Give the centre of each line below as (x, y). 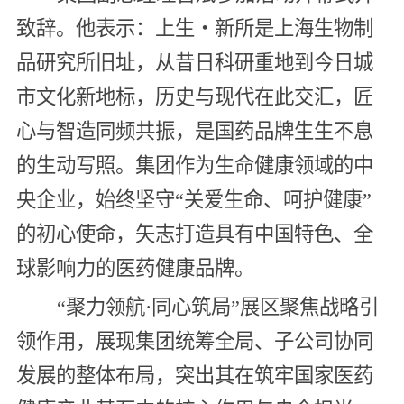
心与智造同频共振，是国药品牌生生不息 (194, 132)
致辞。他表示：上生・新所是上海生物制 (194, 29)
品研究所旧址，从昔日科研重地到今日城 (194, 63)
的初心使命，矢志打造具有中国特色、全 (194, 234)
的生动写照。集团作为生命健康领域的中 (194, 166)
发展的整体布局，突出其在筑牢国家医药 (194, 375)
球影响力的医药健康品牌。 (135, 269)
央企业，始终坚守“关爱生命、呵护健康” (193, 200)
